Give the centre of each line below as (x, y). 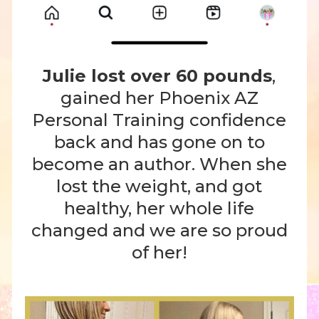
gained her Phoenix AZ (159, 98)
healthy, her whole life (159, 209)
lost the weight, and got (159, 187)
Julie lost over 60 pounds (158, 76)
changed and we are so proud (159, 231)
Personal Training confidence (159, 120)
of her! (159, 253)
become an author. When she (159, 164)
